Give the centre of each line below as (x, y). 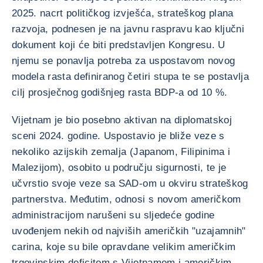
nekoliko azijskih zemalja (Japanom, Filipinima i (121, 152)
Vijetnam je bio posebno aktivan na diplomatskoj (122, 120)
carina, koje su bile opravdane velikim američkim (124, 247)
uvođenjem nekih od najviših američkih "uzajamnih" (129, 231)
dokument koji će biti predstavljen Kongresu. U (119, 45)
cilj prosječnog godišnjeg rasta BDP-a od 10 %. (120, 92)
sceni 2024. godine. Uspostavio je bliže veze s (118, 136)
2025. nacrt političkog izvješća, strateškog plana (123, 13)
